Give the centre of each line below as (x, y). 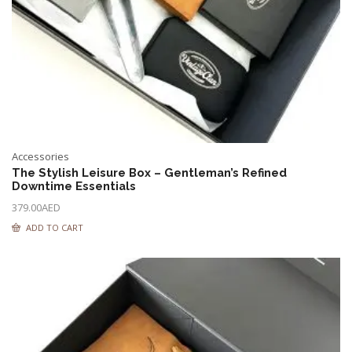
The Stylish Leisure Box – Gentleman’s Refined (149, 172)
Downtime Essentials (74, 186)
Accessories (40, 156)
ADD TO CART (55, 227)
